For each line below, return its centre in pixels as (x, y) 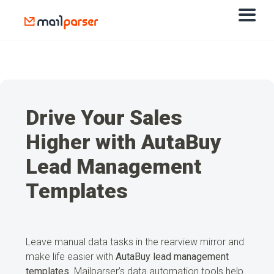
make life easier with (71, 257)
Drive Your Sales (104, 118)
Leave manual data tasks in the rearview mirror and (135, 242)
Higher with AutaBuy (124, 142)
